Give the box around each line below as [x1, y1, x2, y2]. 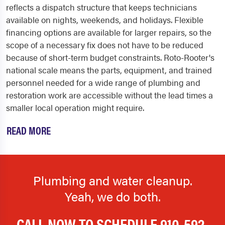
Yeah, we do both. [64, 187, 161, 205]
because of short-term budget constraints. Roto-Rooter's [6, 51, 214, 63]
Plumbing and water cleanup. [33, 171, 192, 189]
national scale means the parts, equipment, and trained [6, 63, 212, 76]
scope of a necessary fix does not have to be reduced [6, 38, 203, 51]
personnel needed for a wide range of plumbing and [6, 76, 200, 88]
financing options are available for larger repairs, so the [6, 26, 211, 38]
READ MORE [7, 122, 51, 138]
